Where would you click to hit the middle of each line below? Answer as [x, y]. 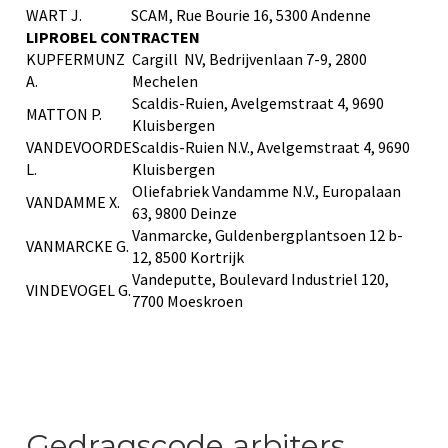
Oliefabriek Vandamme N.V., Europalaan [266, 190]
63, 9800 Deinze [184, 212]
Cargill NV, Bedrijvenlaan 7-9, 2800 [249, 58]
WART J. [54, 14]
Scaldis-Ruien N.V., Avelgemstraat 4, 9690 [271, 146]
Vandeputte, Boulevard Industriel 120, [260, 278]
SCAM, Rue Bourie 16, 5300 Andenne [251, 14]
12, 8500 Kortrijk [188, 256]
